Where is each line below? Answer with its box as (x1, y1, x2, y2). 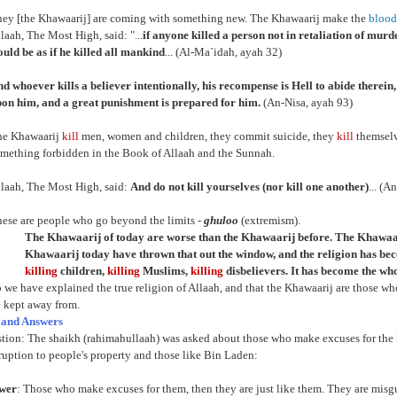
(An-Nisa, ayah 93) (261, 96, 353, 109)
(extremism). (238, 214, 300, 227)
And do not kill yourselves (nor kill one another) (130, 180, 369, 193)
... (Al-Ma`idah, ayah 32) (165, 45, 282, 58)
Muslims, (140, 264, 191, 277)
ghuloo (204, 214, 238, 227)
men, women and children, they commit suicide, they (79, 129, 337, 143)
